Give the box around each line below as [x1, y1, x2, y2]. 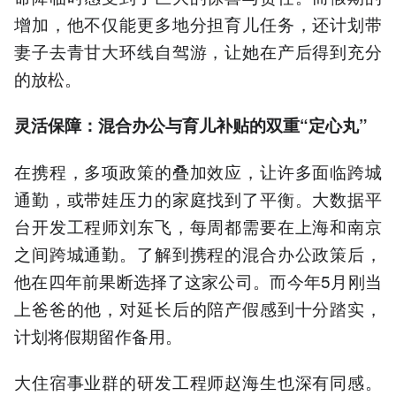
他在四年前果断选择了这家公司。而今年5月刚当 [14, 269, 382, 293]
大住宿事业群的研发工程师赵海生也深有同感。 [14, 369, 382, 394]
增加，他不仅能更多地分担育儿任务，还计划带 [14, 11, 382, 35]
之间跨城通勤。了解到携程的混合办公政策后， [14, 241, 382, 266]
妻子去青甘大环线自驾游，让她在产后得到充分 [14, 38, 382, 63]
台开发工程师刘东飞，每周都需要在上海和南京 [14, 214, 382, 239]
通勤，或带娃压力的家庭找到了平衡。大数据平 [14, 187, 382, 211]
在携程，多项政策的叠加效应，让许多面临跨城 [14, 159, 382, 184]
